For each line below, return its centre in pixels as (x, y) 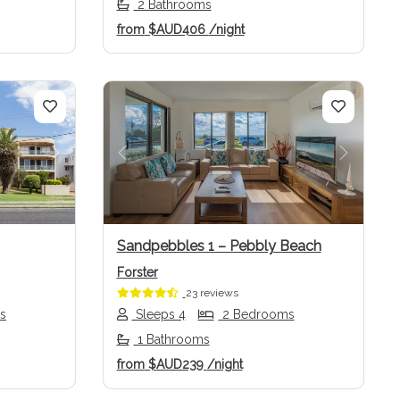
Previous (154, 163)
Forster (137, 273)
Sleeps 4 (158, 315)
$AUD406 (176, 29)
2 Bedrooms (256, 315)
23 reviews (212, 293)
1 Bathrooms (171, 340)
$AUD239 (175, 365)
